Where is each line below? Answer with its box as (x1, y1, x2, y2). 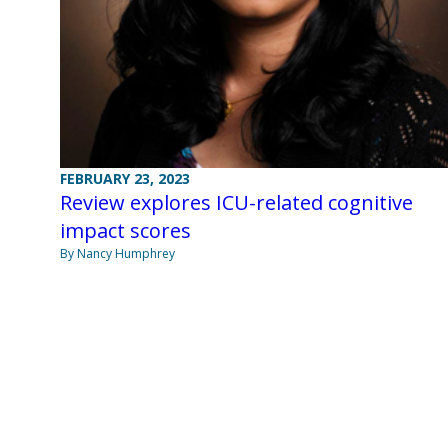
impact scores (60, 217, 191, 245)
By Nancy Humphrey (60, 245, 175, 263)
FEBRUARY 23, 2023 (60, 169, 190, 189)
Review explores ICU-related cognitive (60, 189, 413, 217)
